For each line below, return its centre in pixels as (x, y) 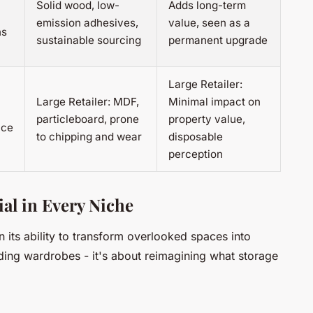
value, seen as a (209, 23)
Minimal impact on (214, 102)
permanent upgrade (218, 41)
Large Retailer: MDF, (88, 102)
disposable (196, 137)
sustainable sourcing (89, 41)
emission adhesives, (87, 23)
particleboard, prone (88, 119)
